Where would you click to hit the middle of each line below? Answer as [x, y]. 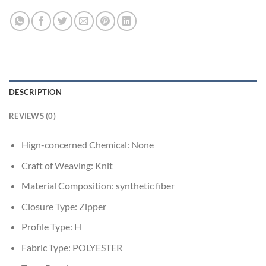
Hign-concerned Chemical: [76, 144]
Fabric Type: [47, 247]
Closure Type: [50, 206]
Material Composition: [68, 186]
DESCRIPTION [35, 92]
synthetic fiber [145, 186]
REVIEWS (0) [32, 115]
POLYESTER [97, 247]
